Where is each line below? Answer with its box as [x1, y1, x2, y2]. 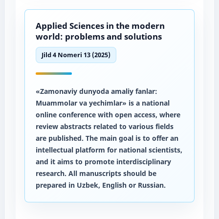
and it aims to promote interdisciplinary [35, 156, 171, 166]
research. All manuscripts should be [35, 168, 156, 178]
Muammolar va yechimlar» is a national [35, 98, 170, 108]
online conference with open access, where [35, 109, 180, 119]
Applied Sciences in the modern [35, 20, 165, 31]
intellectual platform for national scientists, [35, 145, 182, 154]
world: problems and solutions [35, 30, 162, 42]
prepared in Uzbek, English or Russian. [35, 180, 166, 190]
